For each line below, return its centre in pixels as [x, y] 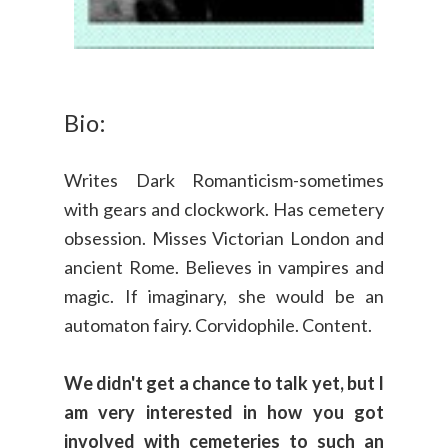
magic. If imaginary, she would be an [224, 296]
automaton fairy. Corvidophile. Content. [218, 325]
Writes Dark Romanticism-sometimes [224, 180]
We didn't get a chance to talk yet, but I [224, 383]
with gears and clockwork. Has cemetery [224, 209]
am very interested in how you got [224, 412]
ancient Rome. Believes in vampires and [224, 267]
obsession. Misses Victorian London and [224, 238]
